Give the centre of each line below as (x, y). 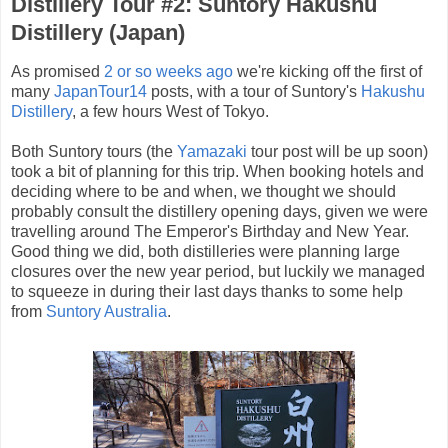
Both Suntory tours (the (94, 152)
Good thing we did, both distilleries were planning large (205, 252)
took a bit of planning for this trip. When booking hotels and (217, 172)
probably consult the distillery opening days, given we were (219, 212)
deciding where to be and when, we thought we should (203, 192)
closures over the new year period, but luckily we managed (218, 272)
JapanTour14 (100, 92)
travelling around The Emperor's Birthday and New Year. (210, 232)
